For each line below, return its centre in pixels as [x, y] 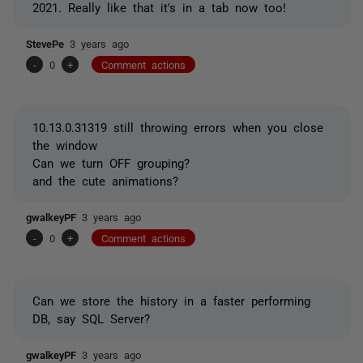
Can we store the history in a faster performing [171, 300]
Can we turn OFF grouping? [111, 162]
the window [65, 144]
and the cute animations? [105, 180]
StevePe [48, 43]
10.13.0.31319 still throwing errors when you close [178, 126]
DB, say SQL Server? [91, 318]
